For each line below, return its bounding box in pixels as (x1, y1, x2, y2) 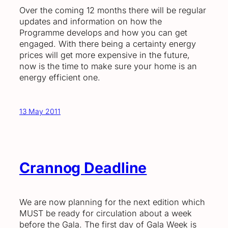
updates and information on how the (19, 16, 162, 26)
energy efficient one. (19, 72, 100, 82)
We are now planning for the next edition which (19, 197, 205, 208)
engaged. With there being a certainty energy (19, 38, 196, 49)
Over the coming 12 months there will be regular (19, 5, 206, 15)
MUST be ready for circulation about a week (19, 208, 192, 219)
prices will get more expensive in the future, (19, 49, 190, 60)
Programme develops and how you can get (19, 27, 187, 38)
